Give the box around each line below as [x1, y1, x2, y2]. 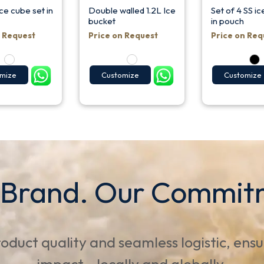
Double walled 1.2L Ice [88, 4, 176, 16]
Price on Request [88, 29, 158, 41]
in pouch [211, 15, 245, 27]
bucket [88, 15, 115, 27]
